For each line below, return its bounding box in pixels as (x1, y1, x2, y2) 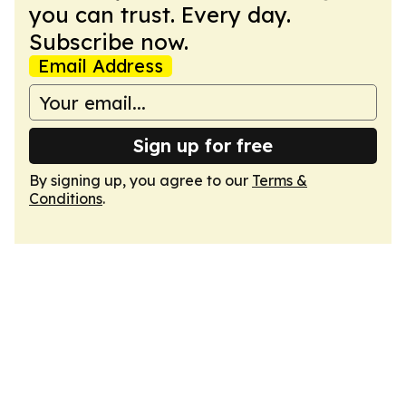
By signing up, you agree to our (29, 171, 252, 189)
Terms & (252, 171, 307, 189)
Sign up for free (133, 134, 273, 157)
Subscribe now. (29, 28, 188, 55)
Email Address (38, 54, 163, 77)
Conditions (29, 189, 102, 208)
